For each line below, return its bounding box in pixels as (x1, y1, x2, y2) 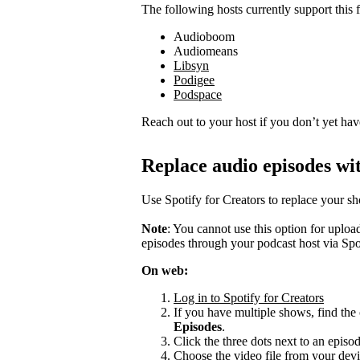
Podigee (174, 72, 215, 87)
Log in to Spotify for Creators (174, 290, 324, 305)
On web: (141, 263, 188, 277)
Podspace (174, 87, 222, 101)
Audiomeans (174, 43, 238, 58)
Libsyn (174, 58, 209, 72)
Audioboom (174, 29, 235, 43)
